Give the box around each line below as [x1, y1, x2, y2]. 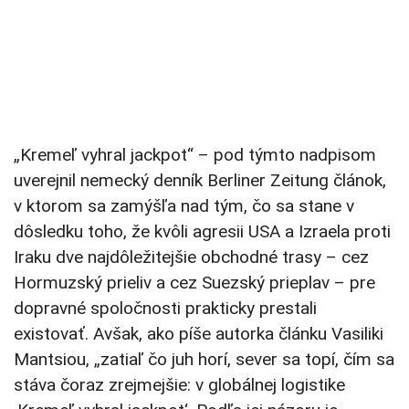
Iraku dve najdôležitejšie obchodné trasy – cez [14, 246, 369, 268]
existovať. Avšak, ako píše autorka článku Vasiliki [14, 323, 383, 345]
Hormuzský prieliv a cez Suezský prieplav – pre [14, 272, 375, 294]
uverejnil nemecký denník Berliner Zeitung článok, [14, 170, 386, 192]
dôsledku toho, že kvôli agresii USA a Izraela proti [14, 221, 391, 243]
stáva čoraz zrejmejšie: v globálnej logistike [14, 374, 345, 396]
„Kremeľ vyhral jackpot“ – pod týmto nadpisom [14, 144, 376, 166]
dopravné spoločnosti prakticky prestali [14, 298, 317, 320]
